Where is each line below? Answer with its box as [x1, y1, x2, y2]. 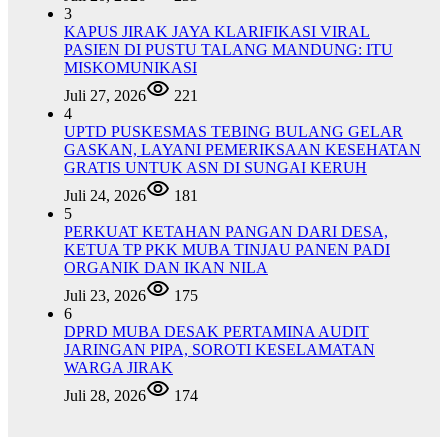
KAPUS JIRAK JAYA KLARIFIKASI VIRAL [64, 23, 370, 41]
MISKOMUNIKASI [64, 59, 197, 77]
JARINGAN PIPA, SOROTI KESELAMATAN [64, 341, 375, 359]
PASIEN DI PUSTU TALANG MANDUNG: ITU [64, 41, 393, 59]
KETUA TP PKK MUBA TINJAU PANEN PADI [64, 241, 390, 259]
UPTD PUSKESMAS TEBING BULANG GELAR [64, 123, 403, 141]
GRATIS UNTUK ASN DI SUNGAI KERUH [64, 159, 367, 177]
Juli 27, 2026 [64, 87, 146, 105]
